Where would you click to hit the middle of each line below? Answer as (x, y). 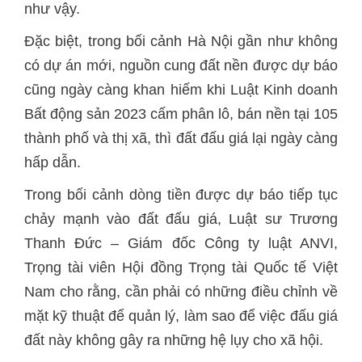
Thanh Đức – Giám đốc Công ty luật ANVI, (181, 243)
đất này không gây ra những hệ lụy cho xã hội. (174, 340)
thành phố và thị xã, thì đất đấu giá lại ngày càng (181, 138)
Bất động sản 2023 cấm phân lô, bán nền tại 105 (181, 114)
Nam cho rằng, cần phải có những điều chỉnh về (181, 292)
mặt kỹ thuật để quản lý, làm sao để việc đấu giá (181, 316)
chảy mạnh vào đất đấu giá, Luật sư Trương (181, 219)
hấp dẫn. (53, 162)
